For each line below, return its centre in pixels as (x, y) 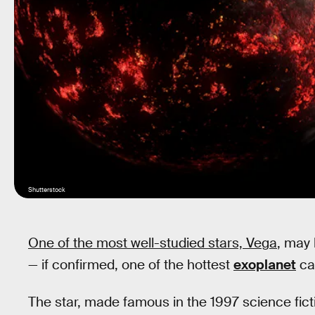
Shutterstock (47, 190)
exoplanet (265, 265)
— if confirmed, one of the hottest (131, 265)
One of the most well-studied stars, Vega (153, 243)
